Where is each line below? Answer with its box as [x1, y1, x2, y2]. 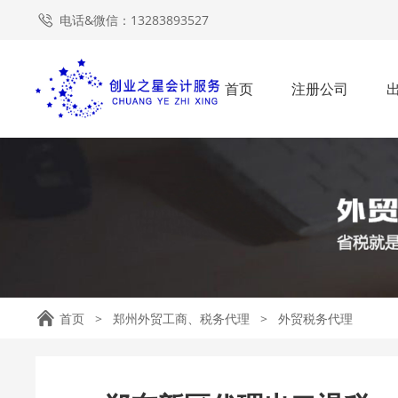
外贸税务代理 [278, 310, 354, 327]
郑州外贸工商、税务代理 [113, 310, 251, 327]
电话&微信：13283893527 [60, 12, 210, 28]
